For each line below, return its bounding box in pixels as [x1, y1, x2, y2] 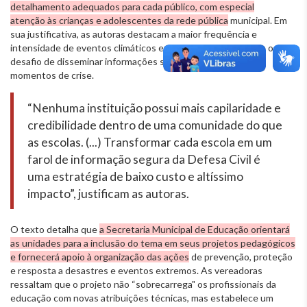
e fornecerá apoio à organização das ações [10, 251, 189, 263]
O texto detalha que [10, 223, 99, 236]
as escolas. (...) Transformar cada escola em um [27, 135, 272, 150]
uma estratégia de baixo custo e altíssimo [27, 169, 243, 184]
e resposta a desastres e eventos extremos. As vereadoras [10, 265, 262, 277]
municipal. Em [228, 14, 287, 27]
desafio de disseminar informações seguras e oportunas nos [10, 56, 266, 68]
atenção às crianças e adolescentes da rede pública [10, 14, 228, 27]
